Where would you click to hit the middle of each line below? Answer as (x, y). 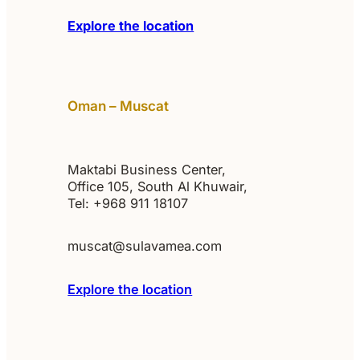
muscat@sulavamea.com (145, 246)
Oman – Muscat (119, 105)
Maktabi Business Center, (147, 169)
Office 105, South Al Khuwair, (158, 186)
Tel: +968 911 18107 (128, 203)
